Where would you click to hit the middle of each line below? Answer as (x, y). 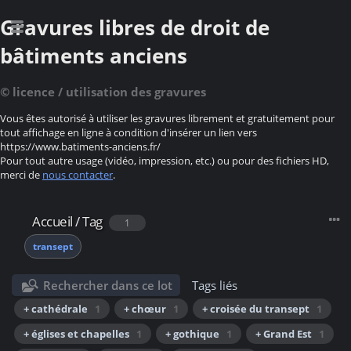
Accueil (52, 222)
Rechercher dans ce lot (108, 286)
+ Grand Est (284, 334)
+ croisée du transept (256, 309)
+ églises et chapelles (76, 334)
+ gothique (192, 334)
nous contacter (78, 175)
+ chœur (145, 309)
